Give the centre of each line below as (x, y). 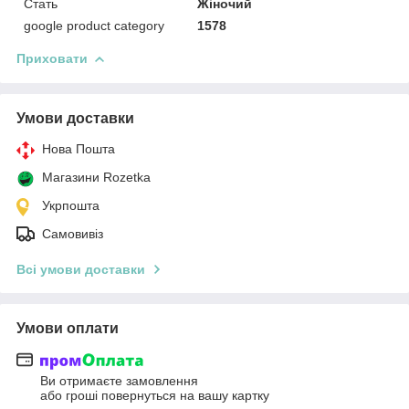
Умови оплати (68, 328)
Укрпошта (71, 205)
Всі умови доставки (81, 269)
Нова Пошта (79, 148)
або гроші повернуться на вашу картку (155, 396)
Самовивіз (73, 233)
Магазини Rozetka (96, 177)
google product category (94, 25)
